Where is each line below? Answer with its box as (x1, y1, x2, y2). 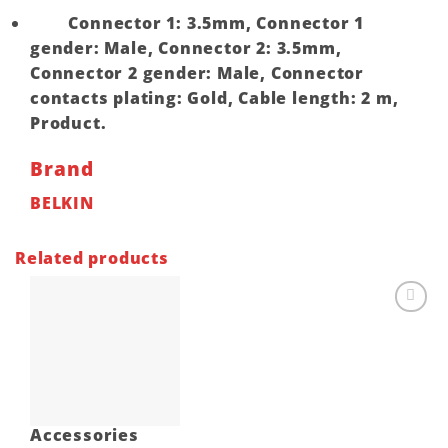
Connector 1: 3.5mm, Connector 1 (30, 12, 365, 35)
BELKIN (30, 191, 94, 214)
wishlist (368, 332, 423, 348)
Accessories (30, 423, 139, 446)
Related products (15, 246, 169, 269)
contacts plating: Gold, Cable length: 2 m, (30, 87, 399, 110)
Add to (373, 318, 419, 334)
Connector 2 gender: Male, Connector (30, 62, 364, 85)
